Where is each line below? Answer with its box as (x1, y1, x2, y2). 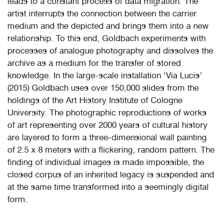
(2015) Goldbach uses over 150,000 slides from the (7, 82, 199, 93)
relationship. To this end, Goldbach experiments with (7, 33, 206, 43)
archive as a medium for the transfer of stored (7, 57, 181, 68)
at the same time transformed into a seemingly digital (7, 181, 209, 192)
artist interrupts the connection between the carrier (7, 8, 197, 18)
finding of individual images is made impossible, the (7, 157, 204, 167)
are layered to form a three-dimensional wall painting (7, 132, 207, 142)
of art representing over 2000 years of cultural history (7, 119, 208, 130)
